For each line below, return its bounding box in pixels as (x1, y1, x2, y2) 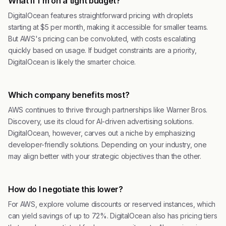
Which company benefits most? (8, 90, 130, 100)
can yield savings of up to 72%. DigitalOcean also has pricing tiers (8, 211, 217, 220)
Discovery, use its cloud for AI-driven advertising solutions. (8, 117, 194, 126)
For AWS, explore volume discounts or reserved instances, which (8, 200, 215, 208)
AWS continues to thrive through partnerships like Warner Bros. (8, 105, 207, 114)
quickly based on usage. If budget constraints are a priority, (8, 46, 197, 54)
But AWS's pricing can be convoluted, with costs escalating (8, 34, 196, 43)
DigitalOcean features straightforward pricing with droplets (8, 11, 193, 20)
